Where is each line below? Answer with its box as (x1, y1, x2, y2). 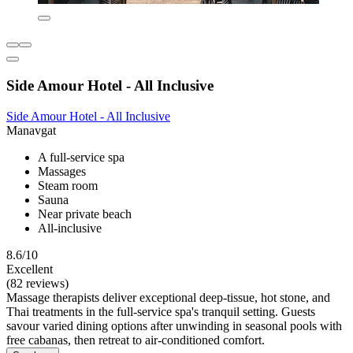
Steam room (38, 178, 98, 192)
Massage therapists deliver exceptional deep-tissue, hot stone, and (6, 290, 330, 304)
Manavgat (6, 123, 56, 137)
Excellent (6, 262, 53, 276)
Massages (38, 164, 86, 178)
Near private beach (38, 206, 132, 221)
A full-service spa (38, 150, 124, 164)
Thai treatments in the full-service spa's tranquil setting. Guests (6, 304, 315, 318)
